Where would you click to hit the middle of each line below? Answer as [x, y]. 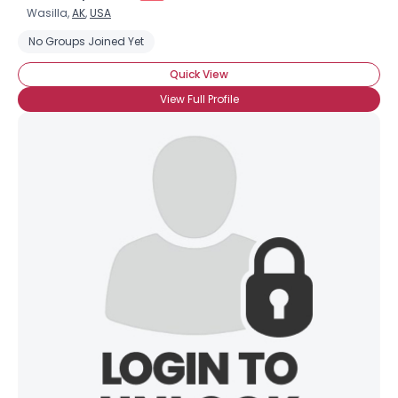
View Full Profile [199, 99]
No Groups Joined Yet [86, 41]
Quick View [199, 74]
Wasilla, [49, 13]
